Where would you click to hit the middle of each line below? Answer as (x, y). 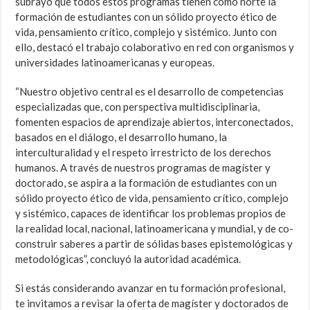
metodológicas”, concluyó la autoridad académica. (128, 259)
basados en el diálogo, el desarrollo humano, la (121, 137)
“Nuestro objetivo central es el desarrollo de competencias (150, 92)
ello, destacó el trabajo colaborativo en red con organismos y (155, 47)
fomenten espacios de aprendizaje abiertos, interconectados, (154, 122)
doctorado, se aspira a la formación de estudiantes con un (146, 183)
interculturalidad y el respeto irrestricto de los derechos (144, 153)
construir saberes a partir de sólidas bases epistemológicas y (154, 244)
